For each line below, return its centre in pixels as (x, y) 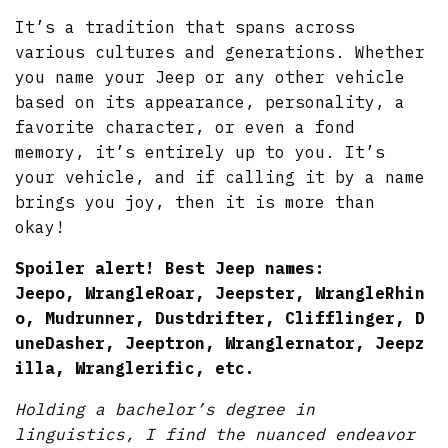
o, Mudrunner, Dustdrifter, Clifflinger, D (220, 317)
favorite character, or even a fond (185, 126)
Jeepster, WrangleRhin (320, 292)
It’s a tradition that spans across (185, 26)
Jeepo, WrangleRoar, (115, 292)
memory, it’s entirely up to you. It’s (200, 151)
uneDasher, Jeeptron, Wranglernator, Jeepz (220, 342)
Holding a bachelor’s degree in (165, 408)
